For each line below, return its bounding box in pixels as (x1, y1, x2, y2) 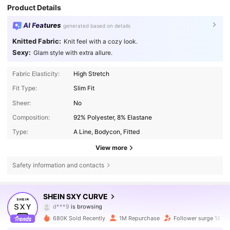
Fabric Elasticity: (12, 69, 60, 78)
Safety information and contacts (12, 161, 104, 169)
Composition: (12, 113, 50, 121)
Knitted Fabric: (12, 36, 61, 45)
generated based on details (63, 23, 131, 29)
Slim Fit (73, 84, 95, 92)
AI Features (23, 21, 62, 29)
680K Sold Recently (52, 214, 105, 222)
